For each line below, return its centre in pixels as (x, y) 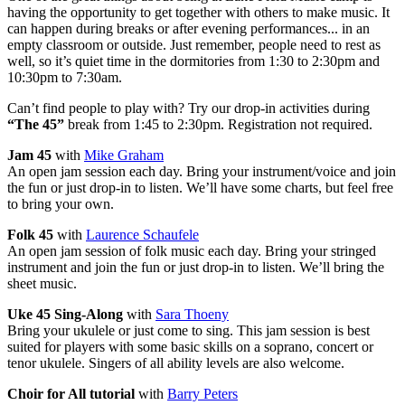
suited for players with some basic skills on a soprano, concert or (190, 346)
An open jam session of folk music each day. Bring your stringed (192, 250)
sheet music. (42, 283)
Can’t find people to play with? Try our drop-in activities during (188, 108)
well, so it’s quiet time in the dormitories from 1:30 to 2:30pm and (193, 61)
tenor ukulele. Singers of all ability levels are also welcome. (176, 363)
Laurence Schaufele (142, 234)
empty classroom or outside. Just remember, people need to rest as (194, 44)
